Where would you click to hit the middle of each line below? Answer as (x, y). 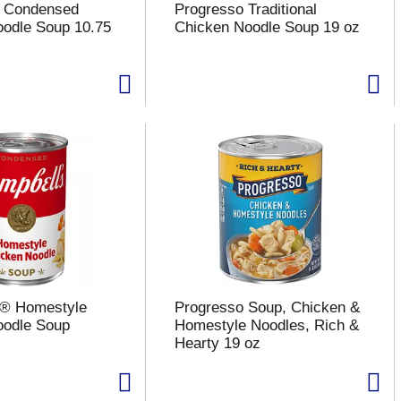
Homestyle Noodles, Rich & (266, 325)
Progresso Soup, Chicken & (267, 307)
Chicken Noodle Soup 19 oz (267, 27)
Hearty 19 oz (217, 343)
